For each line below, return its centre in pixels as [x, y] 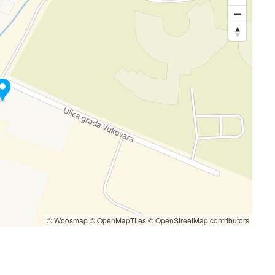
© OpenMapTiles [118, 220]
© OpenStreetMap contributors [199, 220]
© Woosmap [68, 220]
